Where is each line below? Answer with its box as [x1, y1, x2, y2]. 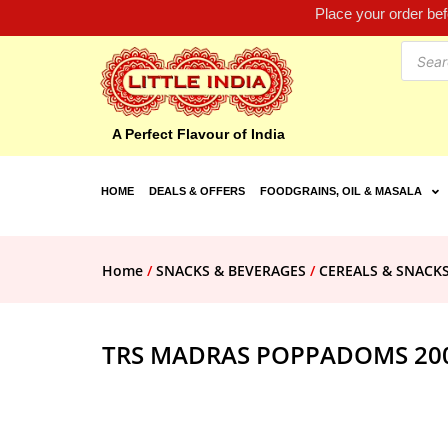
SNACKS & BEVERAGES [156, 261, 306, 281]
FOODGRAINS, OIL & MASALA [259, 185, 422, 198]
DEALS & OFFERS [148, 185, 245, 198]
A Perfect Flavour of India [112, 126, 285, 143]
